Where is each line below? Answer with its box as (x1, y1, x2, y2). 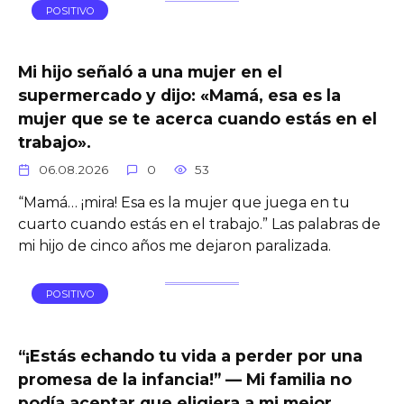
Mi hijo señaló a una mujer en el (18, 61, 282, 81)
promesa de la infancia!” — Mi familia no (18, 369, 352, 389)
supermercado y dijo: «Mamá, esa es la (18, 85, 341, 105)
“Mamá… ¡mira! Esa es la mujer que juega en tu (18, 193, 350, 211)
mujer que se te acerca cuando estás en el (18, 108, 377, 128)
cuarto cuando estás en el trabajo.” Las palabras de (18, 215, 381, 233)
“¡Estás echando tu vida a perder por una (18, 345, 363, 365)
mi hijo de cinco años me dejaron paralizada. (18, 236, 331, 254)
